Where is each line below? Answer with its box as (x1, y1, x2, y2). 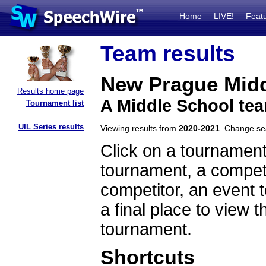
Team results (100, 42, 235, 66)
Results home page (17, 87, 84, 96)
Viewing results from (100, 123, 179, 133)
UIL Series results (18, 122, 84, 131)
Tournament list (26, 99, 84, 107)
